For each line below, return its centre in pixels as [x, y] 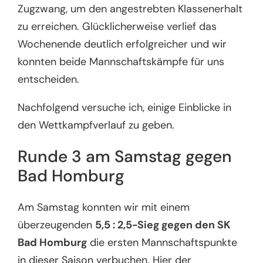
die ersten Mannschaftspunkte [162, 243]
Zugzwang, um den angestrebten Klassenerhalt [130, 9]
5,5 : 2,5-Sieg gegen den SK [163, 225]
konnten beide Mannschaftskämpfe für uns [121, 61]
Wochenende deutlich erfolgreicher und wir [122, 44]
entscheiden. [52, 79]
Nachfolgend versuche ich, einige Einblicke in [125, 107]
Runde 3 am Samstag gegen [125, 157]
